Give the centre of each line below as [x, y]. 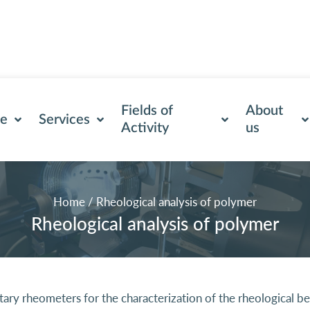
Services [64, 119]
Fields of [147, 111]
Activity [145, 128]
